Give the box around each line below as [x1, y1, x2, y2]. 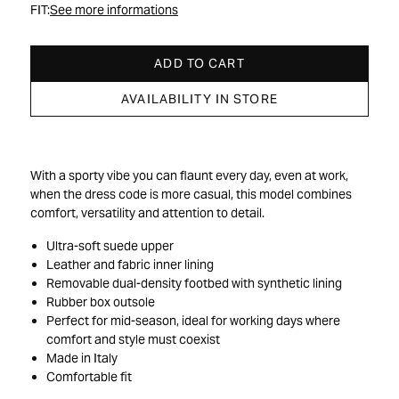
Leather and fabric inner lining [45, 256, 214, 273]
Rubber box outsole [45, 294, 155, 311]
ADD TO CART [154, 54, 245, 71]
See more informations [50, 2, 178, 19]
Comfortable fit [45, 369, 132, 386]
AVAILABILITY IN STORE [121, 90, 278, 107]
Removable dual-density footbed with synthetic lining [45, 275, 342, 292]
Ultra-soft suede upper [45, 238, 174, 255]
